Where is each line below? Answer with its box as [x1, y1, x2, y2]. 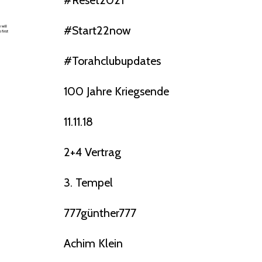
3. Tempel [63, 175, 113, 190]
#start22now [63, 23, 131, 38]
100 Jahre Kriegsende [63, 84, 169, 99]
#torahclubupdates [63, 54, 161, 68]
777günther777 [63, 206, 136, 220]
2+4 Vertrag [63, 145, 121, 160]
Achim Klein [63, 236, 123, 251]
